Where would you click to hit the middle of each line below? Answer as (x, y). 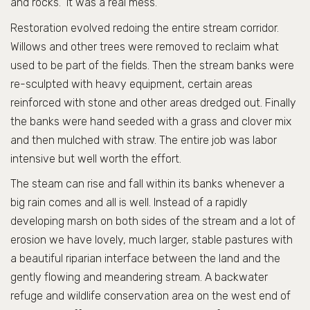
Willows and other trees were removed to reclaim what (145, 46)
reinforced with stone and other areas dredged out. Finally (153, 102)
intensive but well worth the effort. (96, 158)
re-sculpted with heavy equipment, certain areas (131, 84)
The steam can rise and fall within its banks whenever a (147, 184)
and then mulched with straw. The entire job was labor (144, 140)
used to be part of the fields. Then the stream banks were (152, 65)
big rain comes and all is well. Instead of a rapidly (129, 203)
